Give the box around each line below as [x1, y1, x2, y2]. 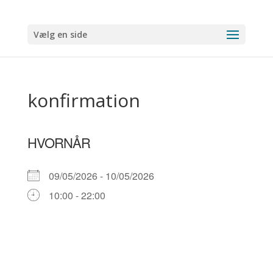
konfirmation [27, 88, 140, 113]
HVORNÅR [27, 133, 90, 152]
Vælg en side [33, 29, 87, 40]
